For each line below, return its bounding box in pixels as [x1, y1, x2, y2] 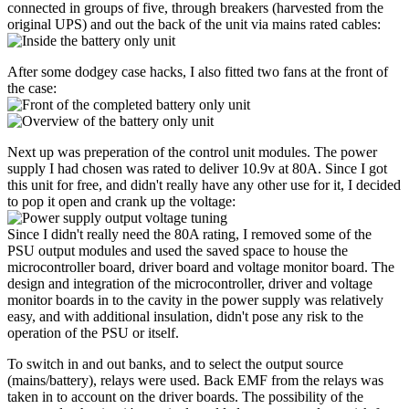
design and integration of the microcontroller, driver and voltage [7, 275, 372, 291]
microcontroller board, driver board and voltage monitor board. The [7, 258, 394, 275]
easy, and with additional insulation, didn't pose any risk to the [7, 308, 363, 324]
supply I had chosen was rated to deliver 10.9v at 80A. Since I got [7, 160, 387, 176]
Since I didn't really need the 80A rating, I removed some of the [7, 225, 372, 242]
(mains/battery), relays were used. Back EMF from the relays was [7, 372, 383, 388]
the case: [7, 79, 57, 96]
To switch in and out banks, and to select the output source [7, 355, 343, 372]
